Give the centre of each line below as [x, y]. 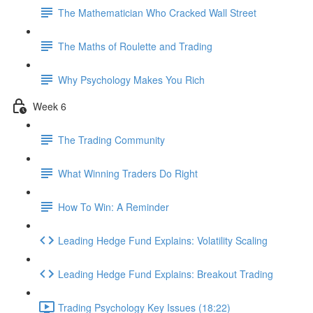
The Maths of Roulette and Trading [135, 46]
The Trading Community [111, 139]
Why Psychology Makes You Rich [131, 79]
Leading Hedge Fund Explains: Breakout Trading [166, 274]
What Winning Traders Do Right [128, 173]
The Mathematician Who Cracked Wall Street [157, 12]
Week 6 [50, 106]
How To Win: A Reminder [114, 206]
